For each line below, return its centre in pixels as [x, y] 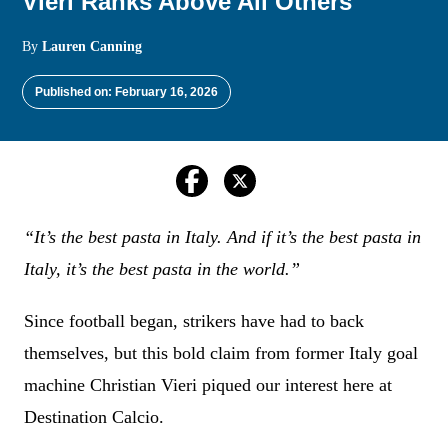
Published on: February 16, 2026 [127, 91]
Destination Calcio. [94, 416]
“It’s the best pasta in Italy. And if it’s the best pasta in [222, 236]
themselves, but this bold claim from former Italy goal [221, 352]
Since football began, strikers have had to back [194, 320]
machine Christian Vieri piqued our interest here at [208, 384]
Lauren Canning [92, 46]
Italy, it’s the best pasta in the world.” [162, 268]
